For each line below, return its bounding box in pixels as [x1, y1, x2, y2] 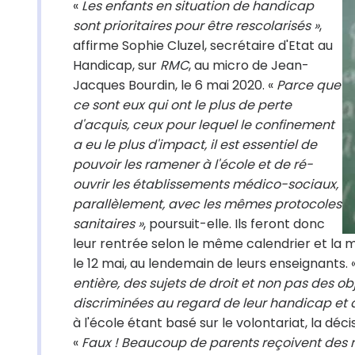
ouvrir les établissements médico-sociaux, [73, 175, 338, 193]
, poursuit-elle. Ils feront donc [143, 215, 325, 233]
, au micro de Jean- [189, 56, 309, 74]
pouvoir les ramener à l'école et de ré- [73, 155, 313, 174]
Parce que [273, 76, 341, 94]
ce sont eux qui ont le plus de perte [73, 96, 292, 114]
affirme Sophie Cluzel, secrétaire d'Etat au [73, 36, 333, 55]
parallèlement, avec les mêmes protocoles [73, 195, 342, 213]
